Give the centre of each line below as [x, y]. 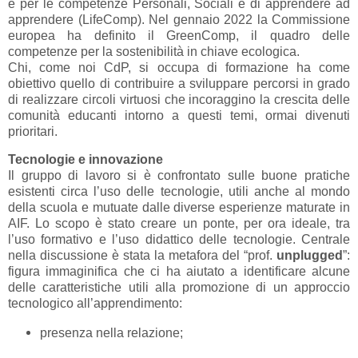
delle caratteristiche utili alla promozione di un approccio [179, 288]
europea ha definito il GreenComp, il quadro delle [179, 36]
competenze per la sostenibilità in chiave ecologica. [154, 52]
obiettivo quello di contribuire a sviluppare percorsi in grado [179, 84]
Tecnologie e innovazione [86, 160]
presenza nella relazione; [111, 333]
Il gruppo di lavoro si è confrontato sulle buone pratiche [179, 176]
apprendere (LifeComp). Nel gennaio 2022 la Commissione [179, 20]
